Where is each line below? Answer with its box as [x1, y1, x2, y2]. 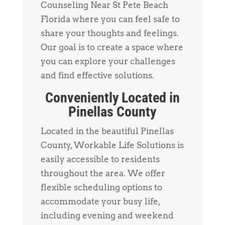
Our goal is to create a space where [40, 42, 183, 52]
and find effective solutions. [40, 70, 154, 80]
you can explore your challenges [40, 56, 175, 66]
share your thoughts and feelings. [40, 28, 179, 38]
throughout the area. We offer [40, 168, 165, 178]
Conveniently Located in [45, 89, 180, 106]
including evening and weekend [40, 210, 174, 220]
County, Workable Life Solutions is [40, 140, 184, 150]
